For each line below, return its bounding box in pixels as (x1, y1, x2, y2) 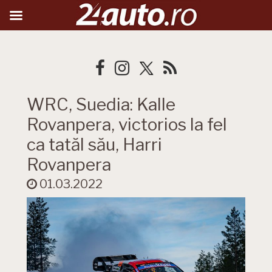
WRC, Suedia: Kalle (27, 94, 175, 115)
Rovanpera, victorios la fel (27, 114, 227, 135)
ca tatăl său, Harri (27, 134, 162, 155)
